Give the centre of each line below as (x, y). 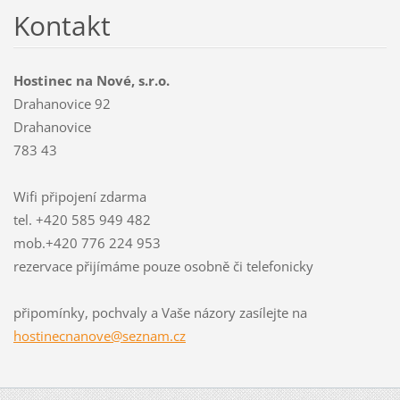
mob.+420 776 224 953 (87, 242)
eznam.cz (157, 335)
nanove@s (96, 335)
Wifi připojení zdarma (79, 196)
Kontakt (62, 25)
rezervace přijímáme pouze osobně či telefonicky (163, 266)
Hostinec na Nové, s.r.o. (91, 80)
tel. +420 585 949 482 (82, 219)
